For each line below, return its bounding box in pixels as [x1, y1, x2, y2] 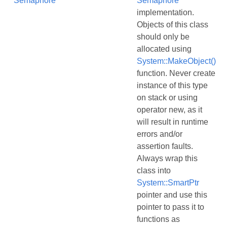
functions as [137, 215, 180, 223]
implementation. [137, 8, 194, 17]
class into [137, 166, 171, 175]
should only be [137, 32, 190, 41]
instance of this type [137, 81, 208, 90]
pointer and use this [137, 191, 207, 199]
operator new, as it [137, 105, 202, 114]
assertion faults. [137, 142, 193, 150]
